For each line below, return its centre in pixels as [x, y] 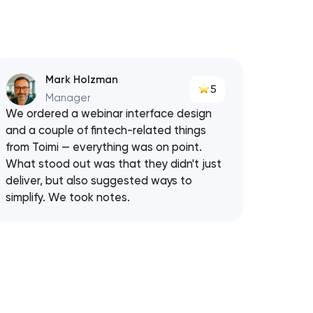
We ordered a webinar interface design [108, 114]
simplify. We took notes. [67, 198]
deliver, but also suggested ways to [99, 181]
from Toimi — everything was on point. [103, 147]
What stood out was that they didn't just [113, 164]
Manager [68, 98]
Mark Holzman [82, 80]
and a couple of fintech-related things [105, 131]
